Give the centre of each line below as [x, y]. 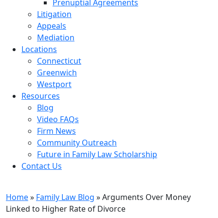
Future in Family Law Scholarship [97, 154]
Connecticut [59, 61]
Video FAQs [58, 119]
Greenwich [57, 73]
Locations [39, 49]
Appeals [52, 26]
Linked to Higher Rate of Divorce [66, 209]
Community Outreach [77, 143]
